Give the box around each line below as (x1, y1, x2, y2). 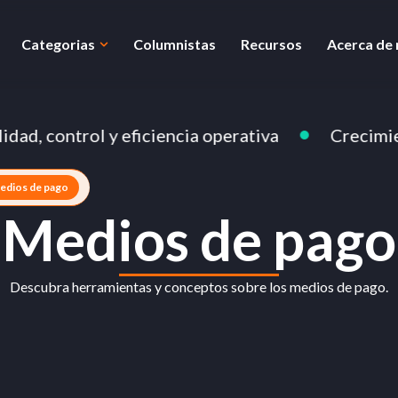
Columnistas (133, 36, 216, 52)
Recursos (241, 36, 302, 52)
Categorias (21, 36, 95, 52)
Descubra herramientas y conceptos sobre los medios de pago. (10, 278, 388, 295)
